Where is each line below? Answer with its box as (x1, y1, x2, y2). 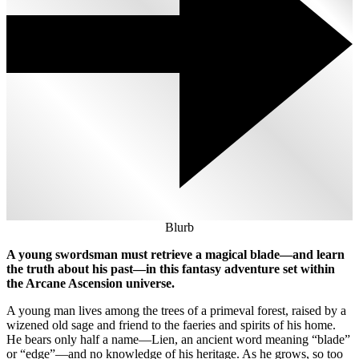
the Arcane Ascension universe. (6, 276, 175, 291)
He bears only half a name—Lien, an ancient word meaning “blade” (6, 333, 350, 347)
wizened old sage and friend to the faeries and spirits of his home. (6, 318, 336, 333)
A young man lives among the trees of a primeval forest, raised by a (6, 304, 346, 318)
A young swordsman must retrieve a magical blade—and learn (6, 248, 345, 262)
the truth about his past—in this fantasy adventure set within (6, 262, 335, 276)
